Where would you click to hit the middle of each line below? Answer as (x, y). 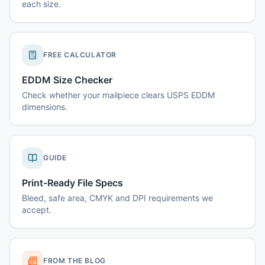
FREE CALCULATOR (80, 55)
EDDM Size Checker (67, 80)
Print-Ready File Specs (72, 183)
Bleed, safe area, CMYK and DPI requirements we (117, 198)
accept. (37, 210)
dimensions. (45, 107)
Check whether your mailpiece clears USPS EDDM (118, 95)
